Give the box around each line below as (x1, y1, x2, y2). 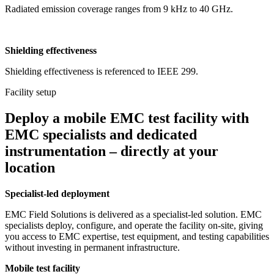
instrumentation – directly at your (5, 143, 218, 159)
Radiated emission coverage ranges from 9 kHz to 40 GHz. (5, 3, 235, 14)
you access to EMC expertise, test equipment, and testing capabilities (5, 231, 269, 242)
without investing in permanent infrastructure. (5, 242, 182, 253)
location (5, 159, 55, 176)
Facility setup (5, 86, 56, 97)
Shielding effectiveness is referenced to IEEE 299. (5, 65, 201, 76)
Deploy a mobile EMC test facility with (5, 109, 249, 126)
